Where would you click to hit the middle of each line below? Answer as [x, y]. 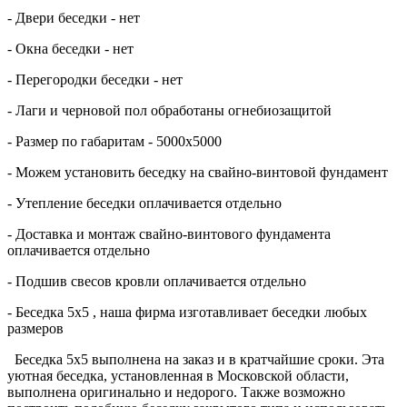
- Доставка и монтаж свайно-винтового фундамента [169, 233]
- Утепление [47, 203]
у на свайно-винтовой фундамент [283, 172]
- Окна [30, 48]
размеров [35, 328]
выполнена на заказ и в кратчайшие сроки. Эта [236, 359]
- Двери [33, 17]
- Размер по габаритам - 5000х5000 [114, 141]
